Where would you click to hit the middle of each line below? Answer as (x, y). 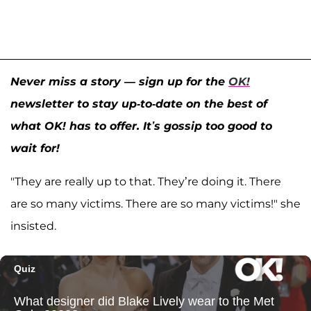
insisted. (33, 226)
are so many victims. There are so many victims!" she (155, 203)
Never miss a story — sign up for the (119, 81)
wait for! (35, 148)
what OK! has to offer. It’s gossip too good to (141, 126)
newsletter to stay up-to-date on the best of (139, 103)
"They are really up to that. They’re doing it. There (146, 181)
